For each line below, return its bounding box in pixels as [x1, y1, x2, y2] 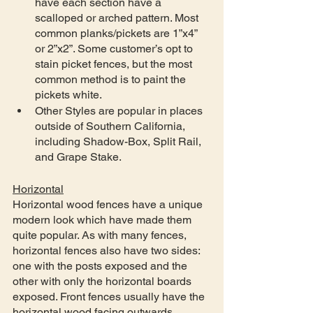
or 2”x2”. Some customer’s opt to [35, 41, 196, 55]
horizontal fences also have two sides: [13, 243, 203, 257]
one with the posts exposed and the [13, 259, 190, 272]
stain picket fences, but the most [35, 57, 195, 71]
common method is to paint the [35, 72, 189, 86]
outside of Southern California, [35, 119, 188, 133]
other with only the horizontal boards [13, 274, 194, 288]
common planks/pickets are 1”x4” [35, 26, 200, 40]
